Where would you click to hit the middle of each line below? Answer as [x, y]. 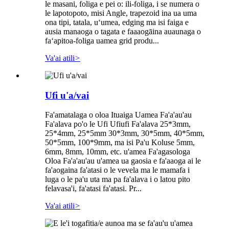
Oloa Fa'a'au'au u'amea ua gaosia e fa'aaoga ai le [123, 161]
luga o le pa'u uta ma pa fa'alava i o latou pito [118, 179]
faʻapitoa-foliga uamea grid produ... [102, 40]
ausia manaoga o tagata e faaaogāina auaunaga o [123, 31]
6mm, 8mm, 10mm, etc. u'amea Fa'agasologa [118, 152]
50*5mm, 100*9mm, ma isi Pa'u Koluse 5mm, [120, 143]
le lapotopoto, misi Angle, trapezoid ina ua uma [121, 13]
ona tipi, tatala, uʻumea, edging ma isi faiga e [117, 22]
